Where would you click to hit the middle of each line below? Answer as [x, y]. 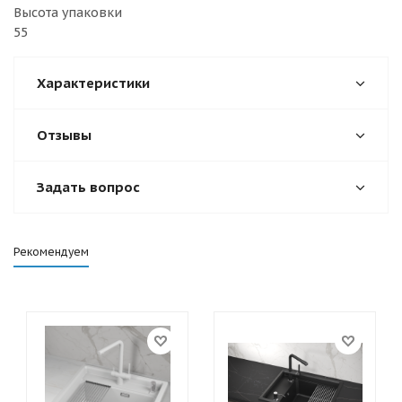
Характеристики [93, 83]
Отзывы [64, 135]
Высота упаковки [68, 13]
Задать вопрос [88, 187]
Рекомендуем [51, 252]
